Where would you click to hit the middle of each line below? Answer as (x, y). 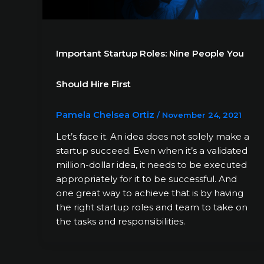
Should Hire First (93, 84)
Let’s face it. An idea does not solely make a (152, 137)
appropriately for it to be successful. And (146, 179)
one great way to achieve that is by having (149, 193)
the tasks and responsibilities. (120, 222)
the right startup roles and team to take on (151, 207)
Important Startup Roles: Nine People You (150, 53)
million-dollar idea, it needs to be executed (151, 165)
